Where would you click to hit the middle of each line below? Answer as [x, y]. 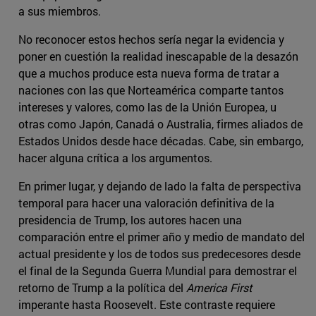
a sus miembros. [60, 11]
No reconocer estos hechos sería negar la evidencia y [151, 39]
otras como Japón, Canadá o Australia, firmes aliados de [160, 124]
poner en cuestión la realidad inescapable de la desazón [158, 56]
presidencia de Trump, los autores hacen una [130, 220]
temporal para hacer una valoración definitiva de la [146, 203]
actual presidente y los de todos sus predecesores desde [159, 254]
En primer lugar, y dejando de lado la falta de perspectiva [160, 186]
